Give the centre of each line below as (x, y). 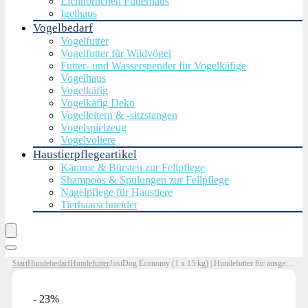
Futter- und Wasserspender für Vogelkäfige (153, 66)
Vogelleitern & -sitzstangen (119, 115)
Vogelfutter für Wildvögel (116, 53)
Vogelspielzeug (93, 128)
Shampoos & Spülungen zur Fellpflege (145, 180)
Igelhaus (79, 13)
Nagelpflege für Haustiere (117, 192)
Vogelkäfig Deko (98, 103)
